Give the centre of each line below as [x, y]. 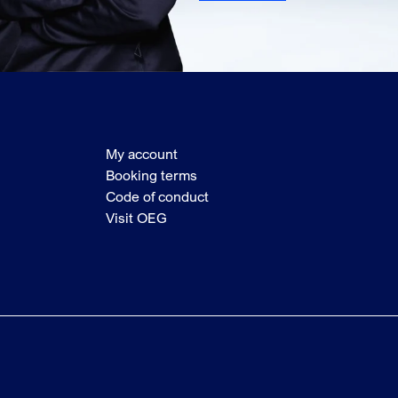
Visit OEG [136, 218]
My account [141, 154]
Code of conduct [157, 196]
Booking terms [151, 175]
